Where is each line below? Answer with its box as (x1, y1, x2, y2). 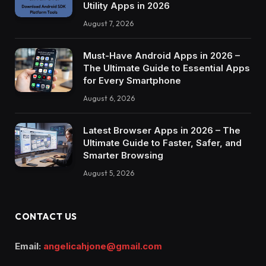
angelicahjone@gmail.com (43, 240, 162, 252)
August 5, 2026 (83, 168, 134, 178)
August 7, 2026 (83, 18, 134, 28)
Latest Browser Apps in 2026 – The (83, 124, 240, 136)
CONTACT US (15, 210, 77, 222)
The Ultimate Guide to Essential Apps (83, 62, 250, 74)
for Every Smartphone (83, 74, 181, 86)
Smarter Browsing (83, 149, 163, 161)
